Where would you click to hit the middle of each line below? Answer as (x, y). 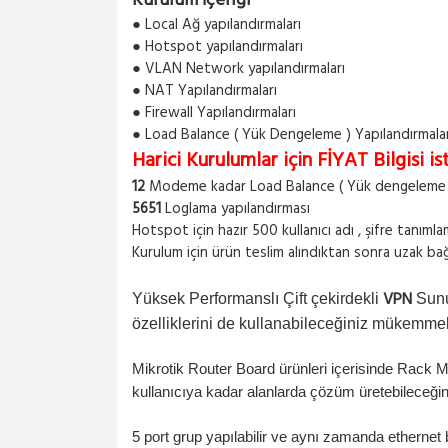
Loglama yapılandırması (237, 209)
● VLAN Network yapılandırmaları (238, 69)
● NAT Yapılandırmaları (204, 91)
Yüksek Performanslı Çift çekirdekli (255, 298)
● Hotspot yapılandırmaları (217, 47)
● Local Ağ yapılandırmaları (216, 25)
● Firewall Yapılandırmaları (216, 113)
